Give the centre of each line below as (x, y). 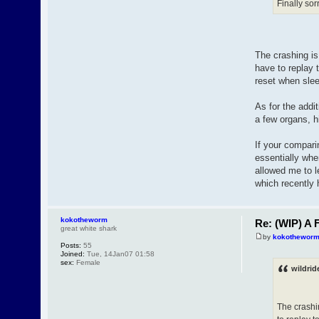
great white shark (89, 228)
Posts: (71, 245)
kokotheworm (84, 219)
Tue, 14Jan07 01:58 (120, 253)
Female (88, 262)
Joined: (73, 253)
